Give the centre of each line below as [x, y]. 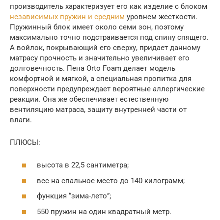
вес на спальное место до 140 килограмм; [111, 180]
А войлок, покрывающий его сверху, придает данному [105, 47]
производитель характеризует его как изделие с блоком [109, 6]
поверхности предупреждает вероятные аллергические [107, 89]
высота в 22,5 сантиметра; [83, 165]
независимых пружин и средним [67, 16]
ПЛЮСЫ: [25, 142]
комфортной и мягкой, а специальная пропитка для [101, 78]
